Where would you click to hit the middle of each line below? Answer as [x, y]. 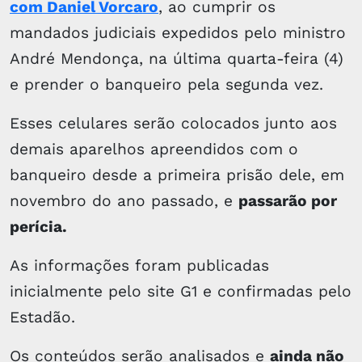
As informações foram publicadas [139, 265]
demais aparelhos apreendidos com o [154, 149]
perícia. [38, 227]
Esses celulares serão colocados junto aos [173, 123]
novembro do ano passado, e [124, 201]
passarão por [288, 201]
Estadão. [42, 317]
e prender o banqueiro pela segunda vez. [166, 84]
